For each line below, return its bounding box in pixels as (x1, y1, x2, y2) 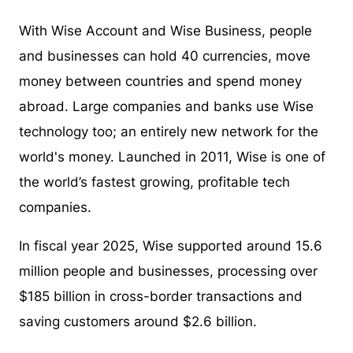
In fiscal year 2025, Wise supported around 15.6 (19, 238, 322, 254)
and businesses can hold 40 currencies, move (19, 48, 310, 64)
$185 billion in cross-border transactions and (19, 288, 303, 304)
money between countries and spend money (19, 73, 302, 89)
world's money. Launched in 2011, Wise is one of (19, 149, 325, 165)
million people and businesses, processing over (19, 263, 318, 279)
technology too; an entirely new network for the (19, 124, 318, 139)
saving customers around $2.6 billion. (19, 314, 257, 329)
